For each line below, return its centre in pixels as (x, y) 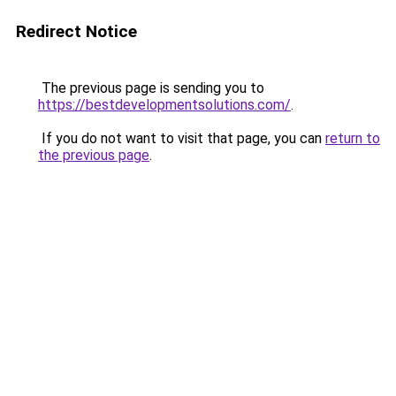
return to (353, 138)
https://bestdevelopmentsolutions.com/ (164, 105)
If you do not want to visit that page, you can (182, 138)
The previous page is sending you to (151, 88)
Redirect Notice (76, 31)
